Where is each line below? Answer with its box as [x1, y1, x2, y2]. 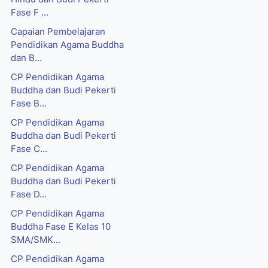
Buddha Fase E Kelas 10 [11, 221, 111, 233]
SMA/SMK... [11, 234, 60, 246]
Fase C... [11, 144, 47, 155]
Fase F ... [11, 7, 48, 19]
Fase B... [11, 98, 47, 109]
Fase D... [11, 189, 47, 200]
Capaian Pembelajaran [11, 26, 105, 38]
